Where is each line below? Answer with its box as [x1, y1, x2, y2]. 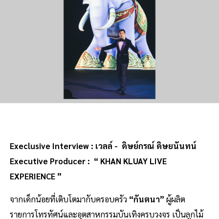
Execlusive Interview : [10, 140, 93, 152]
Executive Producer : [10, 155, 92, 167]
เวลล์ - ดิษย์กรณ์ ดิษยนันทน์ [95, 140, 197, 152]
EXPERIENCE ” [10, 171, 62, 182]
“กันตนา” [127, 194, 164, 205]
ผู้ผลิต [164, 194, 185, 205]
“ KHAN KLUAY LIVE [94, 155, 167, 167]
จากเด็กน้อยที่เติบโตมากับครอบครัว [10, 194, 127, 205]
